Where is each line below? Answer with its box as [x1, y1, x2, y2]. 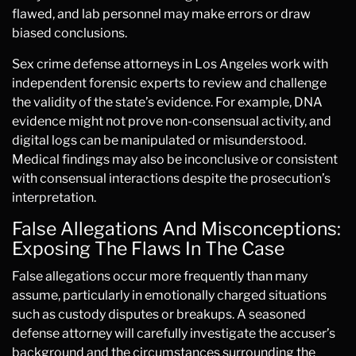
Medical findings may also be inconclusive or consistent [12, 152, 338, 167]
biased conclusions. [12, 25, 127, 41]
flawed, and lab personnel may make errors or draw [12, 6, 311, 21]
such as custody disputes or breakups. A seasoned [12, 307, 306, 322]
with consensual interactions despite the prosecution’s [12, 171, 331, 186]
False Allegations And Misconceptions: [12, 218, 341, 240]
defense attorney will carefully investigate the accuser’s [12, 326, 335, 341]
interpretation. [12, 190, 96, 205]
